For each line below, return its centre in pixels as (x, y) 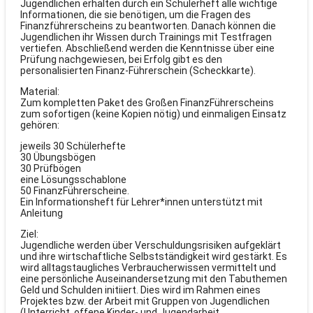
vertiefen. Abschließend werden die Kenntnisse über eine (147, 48)
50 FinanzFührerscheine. (75, 191)
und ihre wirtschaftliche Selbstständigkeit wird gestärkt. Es (154, 256)
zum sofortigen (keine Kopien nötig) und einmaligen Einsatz (153, 114)
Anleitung (42, 213)
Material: (40, 92)
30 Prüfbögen (51, 168)
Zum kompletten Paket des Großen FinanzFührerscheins (147, 103)
